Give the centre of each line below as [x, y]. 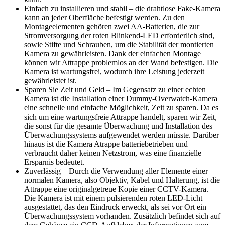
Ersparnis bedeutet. [54, 162]
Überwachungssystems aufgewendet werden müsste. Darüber [122, 135]
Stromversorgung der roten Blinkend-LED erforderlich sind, [119, 35]
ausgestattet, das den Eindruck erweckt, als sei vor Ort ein [115, 207]
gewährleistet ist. [50, 80]
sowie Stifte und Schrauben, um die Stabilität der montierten [119, 44]
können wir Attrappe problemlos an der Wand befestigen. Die [121, 62]
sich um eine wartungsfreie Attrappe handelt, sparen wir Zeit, [121, 117]
